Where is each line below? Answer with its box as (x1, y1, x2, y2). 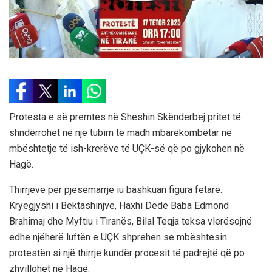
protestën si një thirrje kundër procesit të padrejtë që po (9, 246, 245, 259)
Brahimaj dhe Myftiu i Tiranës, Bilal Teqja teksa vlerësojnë (9, 215, 252, 227)
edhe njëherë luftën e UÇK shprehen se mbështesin (9, 231, 227, 243)
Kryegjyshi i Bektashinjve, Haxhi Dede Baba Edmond (9, 199, 229, 211)
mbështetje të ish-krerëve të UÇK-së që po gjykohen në (9, 142, 245, 154)
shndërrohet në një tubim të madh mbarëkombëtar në (9, 126, 232, 138)
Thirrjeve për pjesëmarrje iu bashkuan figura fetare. (9, 183, 222, 195)
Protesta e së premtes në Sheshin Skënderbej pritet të (9, 110, 241, 123)
